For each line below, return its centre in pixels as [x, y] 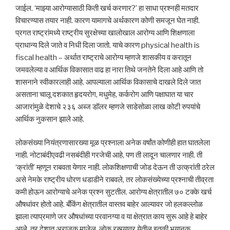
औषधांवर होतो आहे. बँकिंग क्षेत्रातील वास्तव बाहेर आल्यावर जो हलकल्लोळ [109, 205]
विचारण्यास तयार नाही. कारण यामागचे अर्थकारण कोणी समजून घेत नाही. [108, 20]
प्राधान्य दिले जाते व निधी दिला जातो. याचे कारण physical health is [108, 45]
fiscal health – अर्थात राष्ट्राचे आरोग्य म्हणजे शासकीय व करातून [103, 57]
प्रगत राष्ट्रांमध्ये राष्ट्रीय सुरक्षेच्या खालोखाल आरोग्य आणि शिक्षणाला [105, 33]
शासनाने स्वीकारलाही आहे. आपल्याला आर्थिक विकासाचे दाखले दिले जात [108, 82]
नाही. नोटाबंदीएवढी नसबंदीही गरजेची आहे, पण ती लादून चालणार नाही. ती [109, 155]
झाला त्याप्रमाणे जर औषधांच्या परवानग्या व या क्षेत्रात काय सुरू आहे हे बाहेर [111, 217]
